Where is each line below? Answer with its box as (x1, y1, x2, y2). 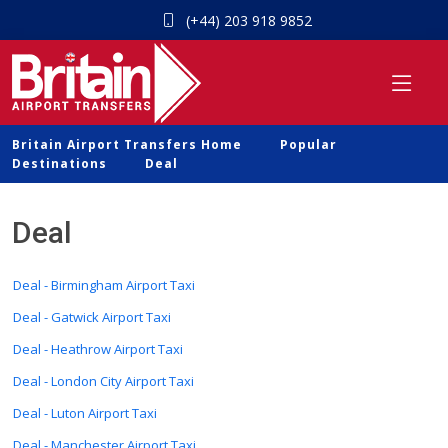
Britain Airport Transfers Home (12, 136, 242, 153)
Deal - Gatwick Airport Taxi (13, 308, 171, 326)
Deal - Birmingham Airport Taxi (13, 276, 195, 294)
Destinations (12, 155, 107, 172)
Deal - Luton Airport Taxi (13, 404, 157, 422)
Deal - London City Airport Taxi (13, 372, 194, 390)
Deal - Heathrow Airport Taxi (13, 340, 183, 358)
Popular (280, 136, 337, 153)
